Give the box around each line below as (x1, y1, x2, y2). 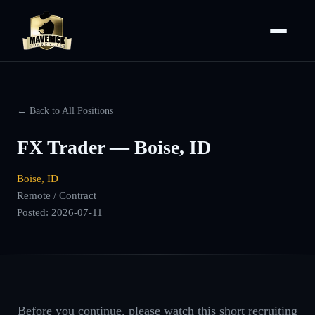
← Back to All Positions (17, 105, 113, 116)
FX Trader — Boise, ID (17, 136, 211, 158)
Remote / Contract (17, 189, 96, 201)
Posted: (17, 206, 51, 218)
